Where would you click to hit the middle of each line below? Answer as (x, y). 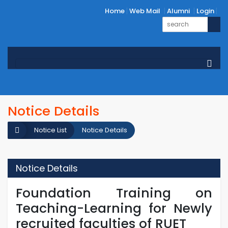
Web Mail (145, 11)
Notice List (50, 130)
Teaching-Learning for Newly (114, 208)
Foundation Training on (114, 193)
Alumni (178, 11)
